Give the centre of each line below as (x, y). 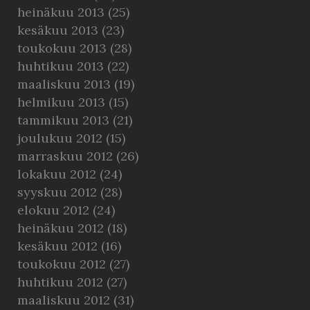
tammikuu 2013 (63, 120)
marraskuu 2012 (65, 156)
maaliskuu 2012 (64, 300)
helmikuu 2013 (61, 102)
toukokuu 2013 (62, 48)
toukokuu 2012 (62, 264)
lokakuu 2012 (57, 174)
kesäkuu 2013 (58, 30)
